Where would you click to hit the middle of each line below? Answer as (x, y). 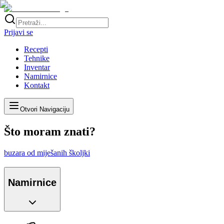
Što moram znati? (50, 132)
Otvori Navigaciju (45, 109)
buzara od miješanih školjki (47, 153)
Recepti (36, 49)
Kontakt (37, 85)
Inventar (37, 67)
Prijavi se (18, 32)
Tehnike (37, 58)
